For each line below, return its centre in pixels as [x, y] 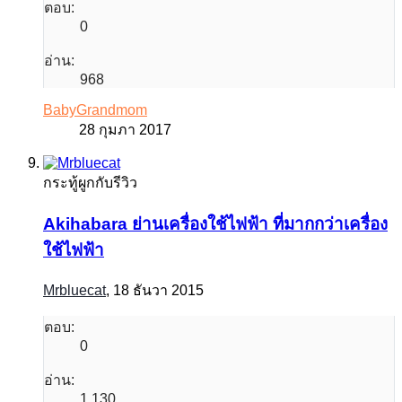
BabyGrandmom [95, 109]
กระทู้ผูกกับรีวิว [90, 182]
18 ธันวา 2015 [158, 291]
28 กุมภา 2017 [125, 129]
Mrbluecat [74, 291]
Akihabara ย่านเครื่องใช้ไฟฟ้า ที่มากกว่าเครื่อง [215, 223]
